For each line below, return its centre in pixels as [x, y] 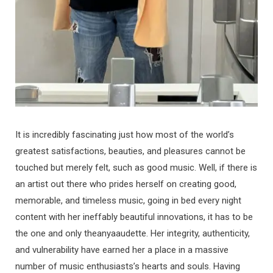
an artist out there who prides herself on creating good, [126, 184]
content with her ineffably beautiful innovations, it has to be [134, 217]
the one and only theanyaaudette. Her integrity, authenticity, [133, 233]
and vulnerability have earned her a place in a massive [122, 250]
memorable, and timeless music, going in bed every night [128, 200]
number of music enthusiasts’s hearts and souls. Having [128, 266]
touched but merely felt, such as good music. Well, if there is [136, 167]
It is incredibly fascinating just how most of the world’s [125, 134]
